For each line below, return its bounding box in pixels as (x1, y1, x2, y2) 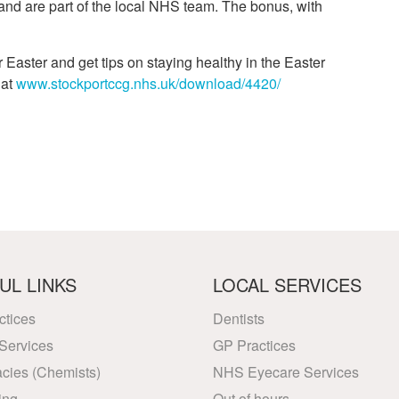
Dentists (213, 308, 265, 329)
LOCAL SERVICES (213, 272, 362, 297)
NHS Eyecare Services (213, 362, 359, 382)
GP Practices (213, 335, 296, 355)
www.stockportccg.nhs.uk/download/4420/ (16, 73, 281, 94)
